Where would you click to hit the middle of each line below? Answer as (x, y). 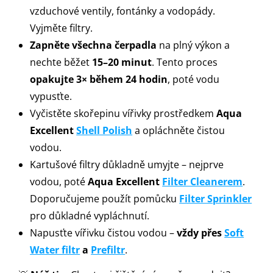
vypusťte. (51, 96)
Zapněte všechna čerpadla (94, 45)
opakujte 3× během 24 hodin (99, 79)
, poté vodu (194, 79)
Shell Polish (105, 130)
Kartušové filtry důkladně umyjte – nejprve (127, 164)
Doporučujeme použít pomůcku (105, 198)
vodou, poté (59, 181)
